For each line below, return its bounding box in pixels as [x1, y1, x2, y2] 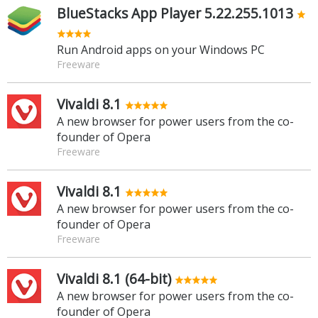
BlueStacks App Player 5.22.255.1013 [57, 3, 293, 23]
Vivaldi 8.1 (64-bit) [57, 268, 171, 288]
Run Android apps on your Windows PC [57, 41, 265, 57]
